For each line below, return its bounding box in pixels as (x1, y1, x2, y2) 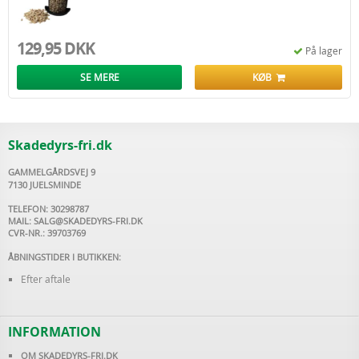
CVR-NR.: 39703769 (8, 227, 86, 239)
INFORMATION (8, 323, 101, 341)
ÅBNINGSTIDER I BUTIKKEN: (8, 251, 121, 263)
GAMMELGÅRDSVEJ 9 (8, 166, 95, 178)
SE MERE (79, 71, 119, 83)
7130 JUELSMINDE (8, 179, 83, 191)
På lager (305, 44, 342, 57)
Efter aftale (21, 272, 71, 285)
